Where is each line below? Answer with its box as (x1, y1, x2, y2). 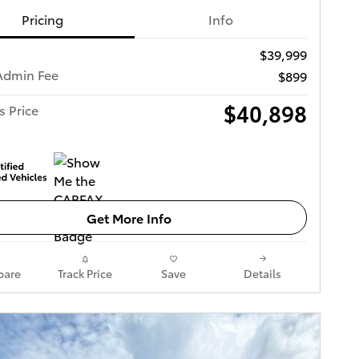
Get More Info (87, 208, 171, 227)
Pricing (22, 10, 64, 29)
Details (244, 264, 281, 281)
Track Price (57, 264, 112, 281)
